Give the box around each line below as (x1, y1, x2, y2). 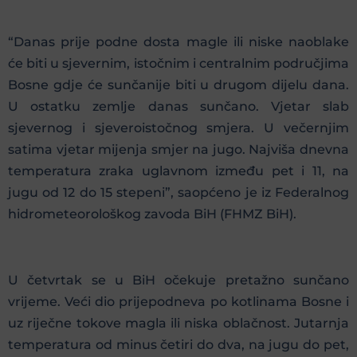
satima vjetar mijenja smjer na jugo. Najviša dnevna (8, 142, 349, 158)
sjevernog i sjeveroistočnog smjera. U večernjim (8, 120, 349, 136)
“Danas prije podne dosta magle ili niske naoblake (8, 34, 349, 50)
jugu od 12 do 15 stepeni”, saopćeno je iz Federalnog (8, 185, 349, 201)
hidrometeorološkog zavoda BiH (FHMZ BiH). (8, 206, 296, 222)
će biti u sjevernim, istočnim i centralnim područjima (8, 56, 349, 72)
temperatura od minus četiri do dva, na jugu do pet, (8, 337, 349, 353)
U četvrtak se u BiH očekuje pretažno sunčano (8, 273, 349, 288)
